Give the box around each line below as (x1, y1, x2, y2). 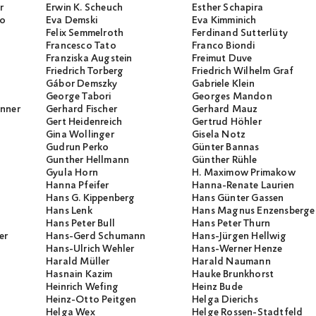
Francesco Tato (46, 39, 116, 53)
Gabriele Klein (192, 78, 255, 91)
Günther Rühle (192, 154, 257, 167)
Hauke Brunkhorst (192, 268, 274, 281)
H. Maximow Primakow (192, 166, 296, 180)
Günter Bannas (192, 141, 260, 154)
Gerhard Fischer (46, 103, 117, 116)
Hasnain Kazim (46, 268, 113, 281)
